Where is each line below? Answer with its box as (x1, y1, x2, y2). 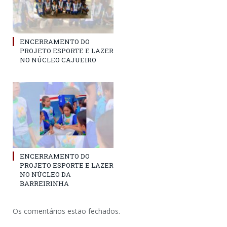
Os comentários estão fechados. (13, 206, 120, 216)
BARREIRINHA (20, 179, 69, 188)
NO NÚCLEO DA (20, 170, 71, 179)
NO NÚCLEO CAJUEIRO (20, 55, 96, 64)
